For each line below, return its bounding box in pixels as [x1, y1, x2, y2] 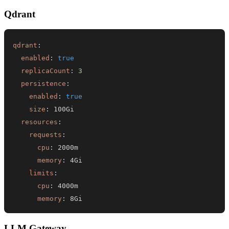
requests [29, 130, 62, 139]
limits [29, 169, 54, 177]
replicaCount [21, 66, 71, 75]
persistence [21, 79, 66, 87]
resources [21, 118, 58, 126]
